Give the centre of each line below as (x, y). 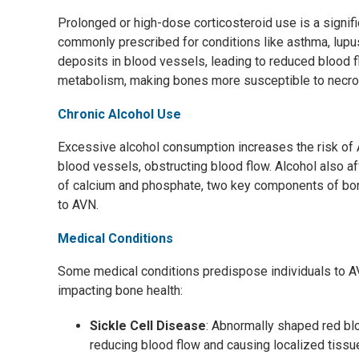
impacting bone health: (120, 290)
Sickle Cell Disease (148, 326)
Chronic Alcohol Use (119, 114)
